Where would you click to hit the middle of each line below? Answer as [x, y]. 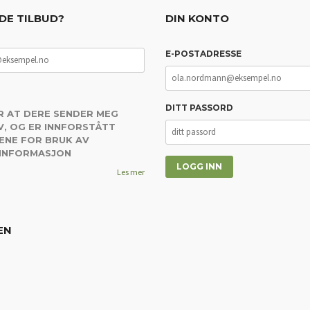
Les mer [131, 172]
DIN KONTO [197, 18]
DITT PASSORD [199, 107]
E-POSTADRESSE [203, 53]
